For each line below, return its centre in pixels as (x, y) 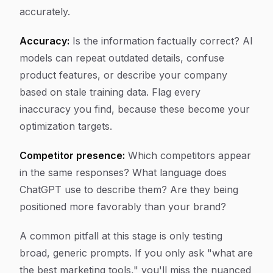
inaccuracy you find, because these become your (135, 109)
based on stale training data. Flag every (110, 92)
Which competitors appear (188, 155)
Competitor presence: (72, 155)
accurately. (45, 12)
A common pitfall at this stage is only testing (121, 236)
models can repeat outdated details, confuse (122, 58)
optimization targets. (66, 126)
